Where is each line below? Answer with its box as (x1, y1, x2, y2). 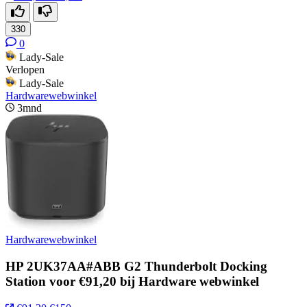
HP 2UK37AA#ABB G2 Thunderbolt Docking (5, 258, 267, 273)
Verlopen (5, 64, 45, 76)
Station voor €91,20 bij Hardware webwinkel (5, 273, 259, 288)
